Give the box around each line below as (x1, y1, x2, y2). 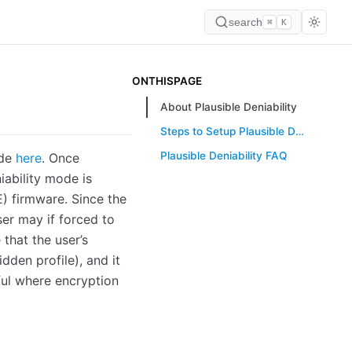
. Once (42, 150, 79, 166)
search (228, 16, 262, 28)
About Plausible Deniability (159, 101, 297, 113)
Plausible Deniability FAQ (159, 149, 287, 162)
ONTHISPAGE (132, 75, 202, 87)
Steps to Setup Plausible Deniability (295, 125, 304, 137)
